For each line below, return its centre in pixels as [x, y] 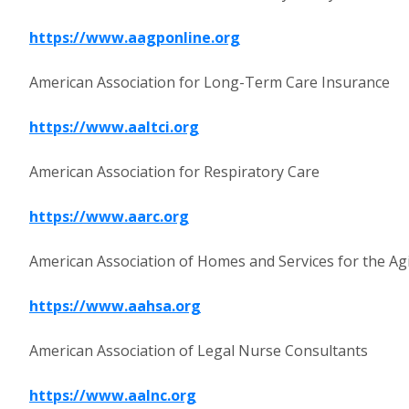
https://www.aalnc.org [113, 395]
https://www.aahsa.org [115, 306]
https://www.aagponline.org [135, 37]
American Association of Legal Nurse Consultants [199, 351]
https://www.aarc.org [109, 216]
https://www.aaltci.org [114, 127]
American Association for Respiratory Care [174, 172]
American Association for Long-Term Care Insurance [210, 82]
